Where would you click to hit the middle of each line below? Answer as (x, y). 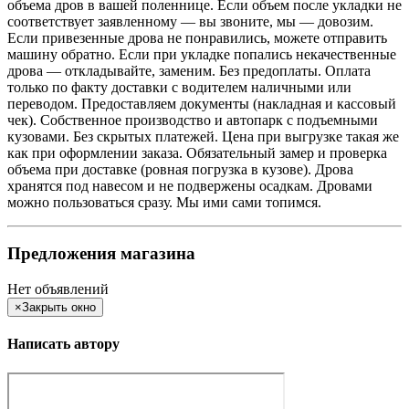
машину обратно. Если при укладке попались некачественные (202, 54)
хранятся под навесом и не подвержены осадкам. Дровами (190, 185)
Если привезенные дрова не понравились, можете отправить (197, 37)
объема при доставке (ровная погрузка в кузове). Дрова (180, 169)
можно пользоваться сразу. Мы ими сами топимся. (164, 202)
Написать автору (63, 344)
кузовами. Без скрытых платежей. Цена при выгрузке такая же (203, 136)
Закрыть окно (59, 308)
